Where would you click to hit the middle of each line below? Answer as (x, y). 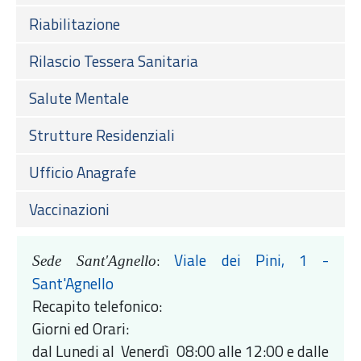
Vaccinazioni (69, 209)
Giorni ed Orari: (83, 328)
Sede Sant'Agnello (95, 260)
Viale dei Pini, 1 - (251, 259)
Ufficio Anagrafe (83, 172)
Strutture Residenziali (102, 135)
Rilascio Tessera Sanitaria (114, 60)
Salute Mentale (79, 98)
